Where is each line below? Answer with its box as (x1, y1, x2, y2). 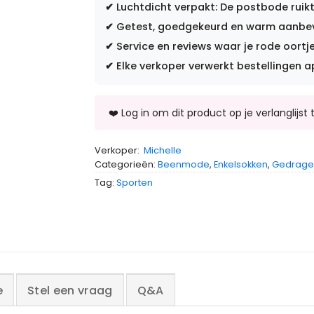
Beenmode (157, 158, 210, 171)
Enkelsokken (213, 158, 268, 171)
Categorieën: (94, 158, 158, 171)
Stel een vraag (27, 282, 113, 299)
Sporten (116, 177, 153, 189)
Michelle (143, 144, 182, 157)
